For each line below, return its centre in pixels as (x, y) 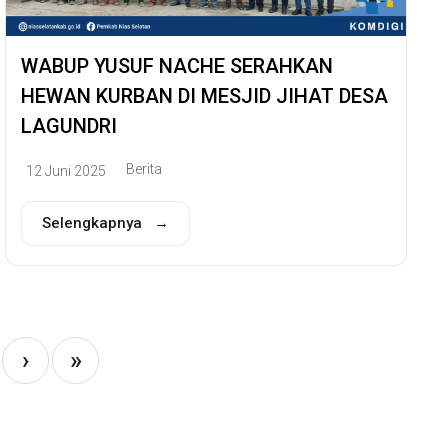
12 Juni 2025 (66, 171)
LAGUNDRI (69, 126)
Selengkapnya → (105, 222)
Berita (144, 168)
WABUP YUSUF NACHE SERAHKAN (177, 66)
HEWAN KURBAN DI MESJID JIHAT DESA (204, 96)
